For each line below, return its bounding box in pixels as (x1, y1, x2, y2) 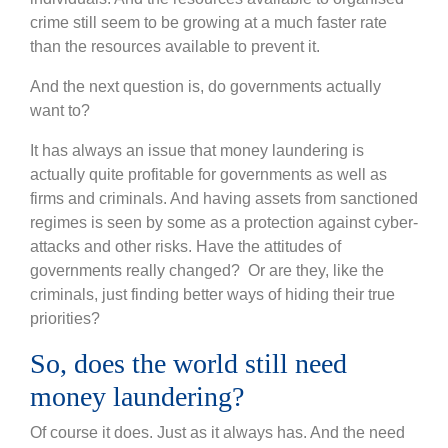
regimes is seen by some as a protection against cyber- (30, 214, 418, 232)
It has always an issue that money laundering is (30, 142, 364, 160)
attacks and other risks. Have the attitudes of (30, 238, 341, 256)
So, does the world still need (30, 348, 347, 380)
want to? (30, 102, 90, 120)
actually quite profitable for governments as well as (30, 166, 387, 184)
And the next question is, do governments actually (30, 78, 381, 96)
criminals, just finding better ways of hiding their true (30, 286, 395, 304)
